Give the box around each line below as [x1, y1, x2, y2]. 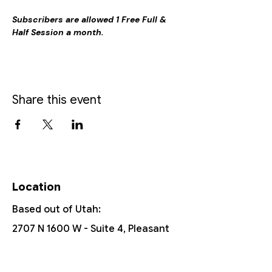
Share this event [12, 92, 101, 107]
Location [12, 180, 61, 194]
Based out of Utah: [12, 203, 101, 216]
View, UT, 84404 [12, 242, 86, 254]
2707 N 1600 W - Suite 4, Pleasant [12, 222, 169, 235]
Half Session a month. [12, 26, 104, 38]
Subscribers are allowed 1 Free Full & [12, 13, 169, 25]
